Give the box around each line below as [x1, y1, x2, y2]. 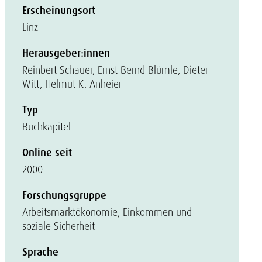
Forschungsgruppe [22, 188, 106, 202]
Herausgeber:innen [22, 46, 110, 60]
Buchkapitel [22, 120, 71, 133]
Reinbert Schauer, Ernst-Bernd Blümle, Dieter [22, 63, 208, 77]
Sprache [22, 245, 58, 259]
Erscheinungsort [22, 4, 95, 18]
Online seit [22, 146, 72, 160]
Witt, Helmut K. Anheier [22, 77, 122, 91]
